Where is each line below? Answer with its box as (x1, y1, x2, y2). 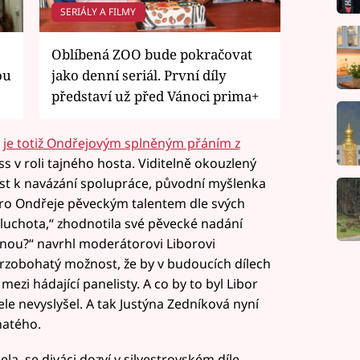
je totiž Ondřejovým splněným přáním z (2, 134, 240, 153)
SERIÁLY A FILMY (60, 4, 137, 18)
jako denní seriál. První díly (51, 65, 227, 84)
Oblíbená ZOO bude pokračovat (51, 44, 252, 63)
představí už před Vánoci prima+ (51, 86, 259, 105)
